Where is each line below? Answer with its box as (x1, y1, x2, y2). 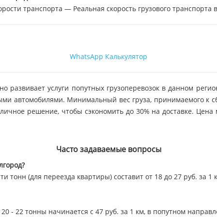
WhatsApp (70, 52, 103, 61)
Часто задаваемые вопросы (56, 144, 161, 155)
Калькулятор (105, 52, 147, 61)
